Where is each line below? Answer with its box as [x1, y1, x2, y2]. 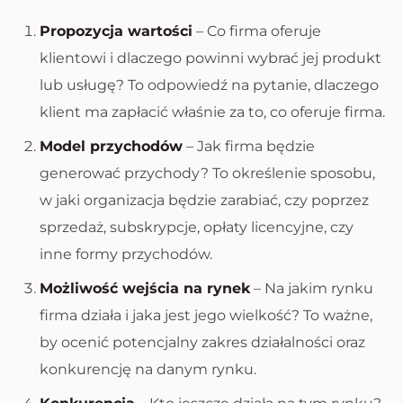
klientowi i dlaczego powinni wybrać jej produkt [40, 49, 381, 67]
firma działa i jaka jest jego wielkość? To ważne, [40, 307, 372, 324]
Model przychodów [40, 138, 183, 155]
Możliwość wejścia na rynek [40, 280, 250, 297]
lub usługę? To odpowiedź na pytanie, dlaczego [40, 76, 379, 94]
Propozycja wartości [40, 22, 193, 40]
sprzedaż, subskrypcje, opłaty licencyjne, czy [40, 219, 354, 236]
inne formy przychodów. [40, 246, 212, 263]
